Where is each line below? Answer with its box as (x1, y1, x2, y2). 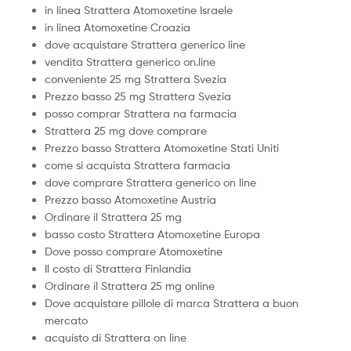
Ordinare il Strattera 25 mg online (45, 279, 215, 293)
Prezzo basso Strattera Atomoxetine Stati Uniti (45, 141, 279, 155)
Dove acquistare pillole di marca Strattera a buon (45, 296, 299, 310)
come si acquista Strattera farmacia (45, 158, 230, 172)
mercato (45, 313, 88, 327)
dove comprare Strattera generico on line (45, 175, 256, 190)
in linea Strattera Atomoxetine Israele (45, 3, 233, 17)
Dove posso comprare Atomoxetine (45, 244, 223, 259)
